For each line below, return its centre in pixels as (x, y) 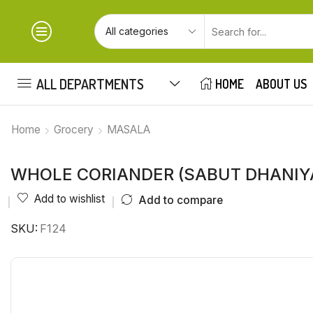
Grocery (74, 130)
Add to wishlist (70, 199)
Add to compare (181, 200)
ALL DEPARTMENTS (90, 84)
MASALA (129, 130)
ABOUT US (282, 83)
